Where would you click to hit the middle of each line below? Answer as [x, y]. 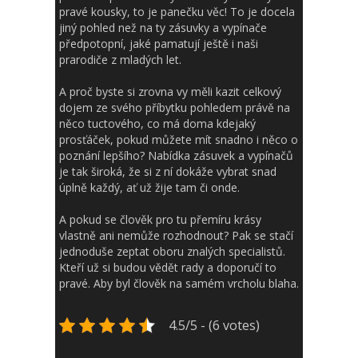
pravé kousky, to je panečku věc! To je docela [177, 12]
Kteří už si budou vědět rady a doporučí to [168, 268]
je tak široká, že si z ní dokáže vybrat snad [168, 172]
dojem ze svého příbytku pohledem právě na [175, 108]
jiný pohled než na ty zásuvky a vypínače [163, 28]
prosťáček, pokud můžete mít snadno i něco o [179, 140]
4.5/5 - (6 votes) [214, 326]
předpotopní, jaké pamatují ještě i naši [159, 44]
